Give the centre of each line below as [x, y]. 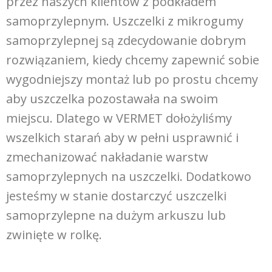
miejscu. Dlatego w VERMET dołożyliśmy [119, 118]
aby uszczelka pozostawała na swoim [112, 98]
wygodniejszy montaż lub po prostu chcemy [132, 79]
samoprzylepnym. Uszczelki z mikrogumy [125, 21]
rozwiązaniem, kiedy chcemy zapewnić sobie [133, 59]
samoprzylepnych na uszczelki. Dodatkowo [129, 176]
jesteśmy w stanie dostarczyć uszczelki [116, 195]
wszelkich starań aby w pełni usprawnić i [122, 137]
